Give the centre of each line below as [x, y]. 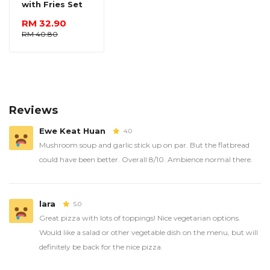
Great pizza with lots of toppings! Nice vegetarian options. [140, 218]
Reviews [33, 110]
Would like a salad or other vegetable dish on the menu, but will [149, 232]
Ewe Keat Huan [74, 130]
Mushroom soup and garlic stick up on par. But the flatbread [144, 145]
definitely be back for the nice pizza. [101, 246]
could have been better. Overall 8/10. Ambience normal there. [146, 159]
